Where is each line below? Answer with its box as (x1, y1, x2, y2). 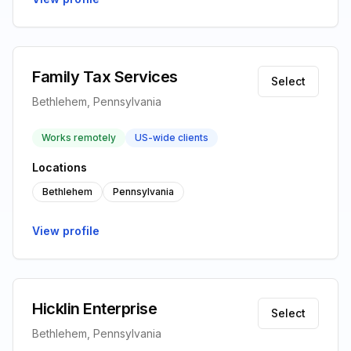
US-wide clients (135, 132, 208, 143)
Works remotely (42, 132, 116, 143)
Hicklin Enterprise (32, 299, 157, 318)
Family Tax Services (32, 67, 178, 86)
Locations (32, 161, 87, 174)
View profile (32, 224, 100, 237)
